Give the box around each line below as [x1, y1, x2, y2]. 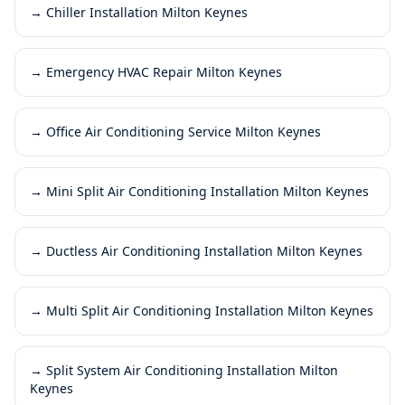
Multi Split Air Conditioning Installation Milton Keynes [46, 301, 373, 319]
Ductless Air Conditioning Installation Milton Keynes [46, 241, 363, 259]
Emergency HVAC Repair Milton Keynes [46, 62, 282, 80]
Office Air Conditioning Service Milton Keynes [46, 122, 321, 140]
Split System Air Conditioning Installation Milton [46, 361, 338, 379]
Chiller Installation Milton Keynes [46, 3, 248, 21]
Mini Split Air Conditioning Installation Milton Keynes [46, 182, 369, 200]
